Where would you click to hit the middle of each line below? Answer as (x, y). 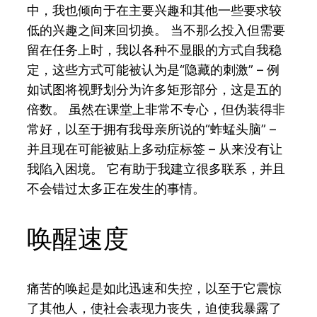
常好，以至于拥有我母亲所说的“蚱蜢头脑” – (152, 129)
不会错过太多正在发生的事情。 (116, 188)
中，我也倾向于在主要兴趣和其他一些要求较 (155, 10)
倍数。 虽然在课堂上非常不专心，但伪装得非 (156, 109)
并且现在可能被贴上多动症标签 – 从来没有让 (155, 149)
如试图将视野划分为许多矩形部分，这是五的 (155, 89)
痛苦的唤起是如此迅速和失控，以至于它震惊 (155, 288)
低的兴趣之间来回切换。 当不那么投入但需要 (156, 30)
